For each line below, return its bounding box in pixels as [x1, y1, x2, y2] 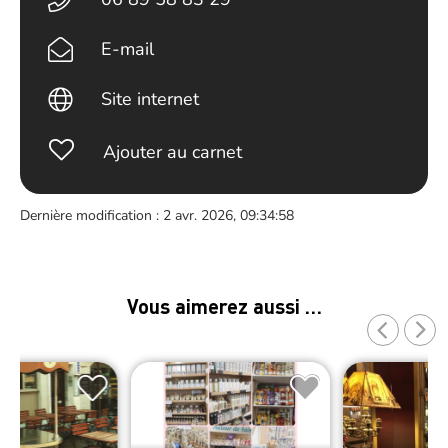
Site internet [101, 87, 200, 111]
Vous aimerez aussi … [126, 293, 322, 319]
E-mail [101, 37, 155, 61]
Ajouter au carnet [102, 140, 242, 164]
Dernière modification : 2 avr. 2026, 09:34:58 [20, 206, 294, 225]
